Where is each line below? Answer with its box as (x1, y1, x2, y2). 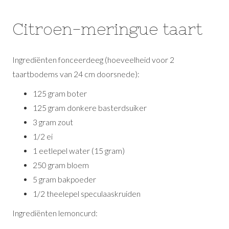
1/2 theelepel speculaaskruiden (33, 189, 141, 198)
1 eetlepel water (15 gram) (33, 146, 125, 155)
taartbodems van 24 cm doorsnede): (12, 70, 140, 79)
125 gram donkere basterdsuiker (33, 103, 147, 112)
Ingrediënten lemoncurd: (12, 209, 98, 218)
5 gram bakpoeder (33, 175, 97, 184)
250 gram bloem (33, 161, 89, 170)
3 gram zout (33, 118, 74, 127)
